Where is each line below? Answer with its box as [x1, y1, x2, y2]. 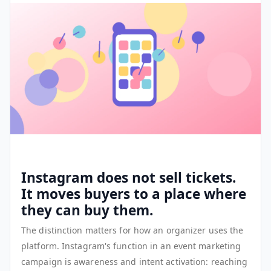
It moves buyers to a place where [21, 184, 246, 203]
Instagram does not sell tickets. [21, 168, 236, 187]
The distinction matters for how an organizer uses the [21, 224, 244, 236]
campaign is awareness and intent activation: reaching [21, 255, 248, 267]
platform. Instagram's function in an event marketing [21, 240, 241, 252]
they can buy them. [21, 200, 153, 220]
